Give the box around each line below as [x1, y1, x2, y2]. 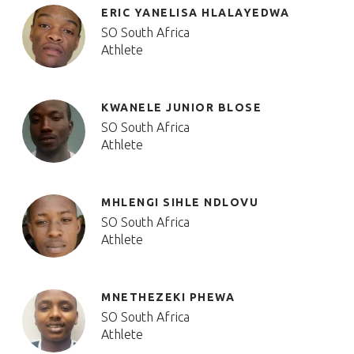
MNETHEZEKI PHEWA [101, 291, 235, 303]
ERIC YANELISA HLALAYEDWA [101, 6, 289, 19]
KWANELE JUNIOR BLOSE [101, 101, 262, 114]
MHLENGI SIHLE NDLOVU [101, 196, 258, 209]
